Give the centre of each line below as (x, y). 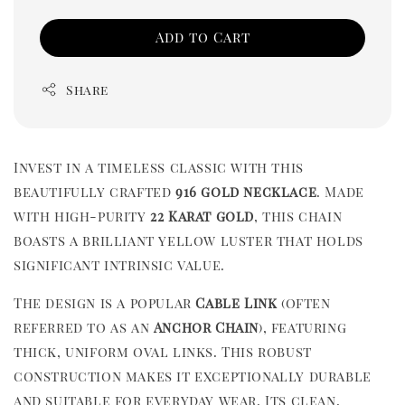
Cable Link (236, 302)
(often (304, 302)
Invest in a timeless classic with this (159, 167)
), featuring (303, 327)
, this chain (298, 216)
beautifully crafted (95, 191)
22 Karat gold (202, 216)
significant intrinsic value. (119, 264)
